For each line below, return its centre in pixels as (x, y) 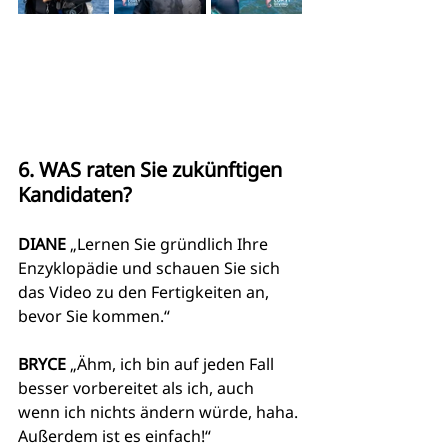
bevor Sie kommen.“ (94, 316)
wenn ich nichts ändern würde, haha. (160, 412)
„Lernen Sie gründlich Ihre (169, 244)
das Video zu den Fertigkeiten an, (145, 292)
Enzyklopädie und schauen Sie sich (151, 268)
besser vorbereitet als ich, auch (138, 388)
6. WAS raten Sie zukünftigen (152, 170)
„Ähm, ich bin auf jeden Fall (172, 364)
